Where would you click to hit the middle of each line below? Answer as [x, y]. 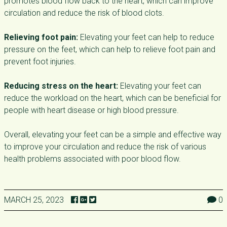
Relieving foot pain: [41, 37]
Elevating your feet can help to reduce [146, 37]
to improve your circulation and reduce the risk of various [105, 147]
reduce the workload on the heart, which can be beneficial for [112, 98]
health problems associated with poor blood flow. [92, 159]
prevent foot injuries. [40, 62]
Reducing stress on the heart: [61, 86]
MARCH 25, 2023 [34, 200]
